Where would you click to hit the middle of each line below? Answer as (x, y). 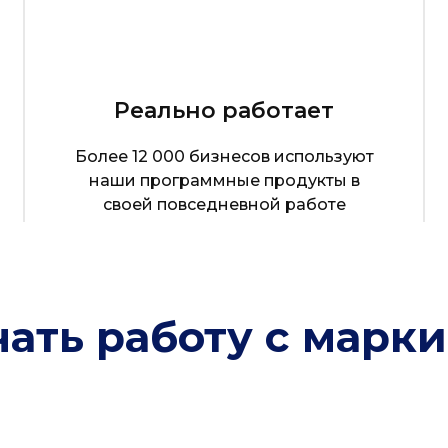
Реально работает (224, 110)
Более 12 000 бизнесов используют (224, 156)
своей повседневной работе (224, 204)
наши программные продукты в (224, 180)
